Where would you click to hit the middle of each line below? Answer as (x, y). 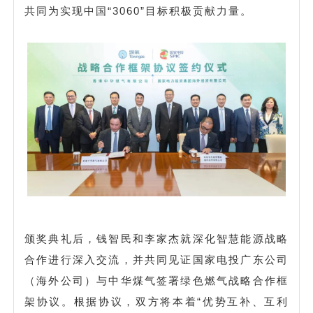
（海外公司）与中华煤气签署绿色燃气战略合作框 (156, 280)
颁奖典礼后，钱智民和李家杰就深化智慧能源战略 (156, 238)
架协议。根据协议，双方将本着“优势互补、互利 (156, 301)
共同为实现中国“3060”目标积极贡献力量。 (138, 10)
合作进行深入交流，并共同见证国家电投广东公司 (156, 259)
